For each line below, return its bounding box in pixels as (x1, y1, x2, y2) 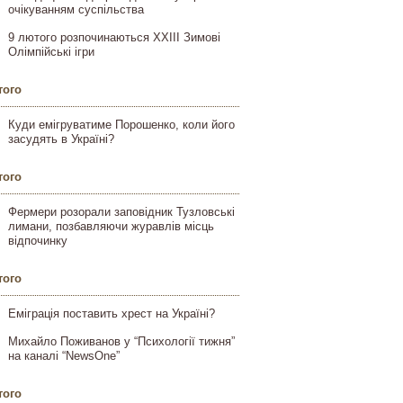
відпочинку (8, 234, 67, 247)
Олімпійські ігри (8, 45, 94, 58)
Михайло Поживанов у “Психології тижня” (8, 335, 235, 348)
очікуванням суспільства (8, 3, 144, 16)
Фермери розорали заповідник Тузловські (8, 205, 235, 219)
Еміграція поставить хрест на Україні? (8, 307, 215, 320)
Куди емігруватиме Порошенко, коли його (8, 118, 235, 131)
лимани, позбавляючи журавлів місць (8, 219, 214, 233)
